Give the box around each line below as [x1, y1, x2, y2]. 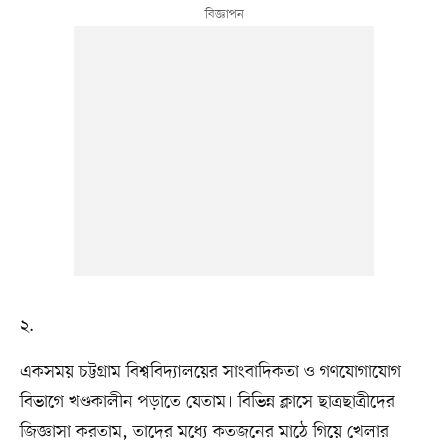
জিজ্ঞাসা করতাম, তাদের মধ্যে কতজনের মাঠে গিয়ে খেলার [19, 420, 389, 445]
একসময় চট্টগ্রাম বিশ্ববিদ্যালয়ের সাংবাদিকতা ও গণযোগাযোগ [19, 360, 401, 385]
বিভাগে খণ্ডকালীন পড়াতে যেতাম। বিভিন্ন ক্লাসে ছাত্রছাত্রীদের [19, 390, 395, 415]
